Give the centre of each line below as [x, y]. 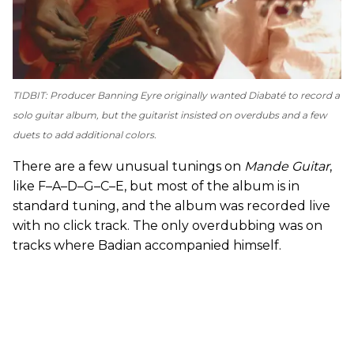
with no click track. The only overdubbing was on [168, 225]
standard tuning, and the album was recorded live [171, 205]
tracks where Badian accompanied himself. [147, 245]
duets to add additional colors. [85, 134]
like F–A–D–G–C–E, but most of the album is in [156, 186]
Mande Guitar [287, 166]
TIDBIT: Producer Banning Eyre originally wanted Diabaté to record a [176, 95]
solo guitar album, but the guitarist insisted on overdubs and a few [170, 115]
